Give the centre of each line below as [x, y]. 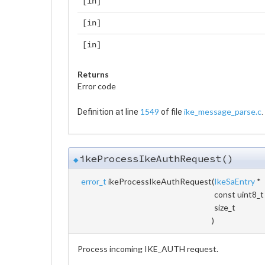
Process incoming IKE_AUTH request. [148, 248]
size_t [226, 207]
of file [172, 112]
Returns [93, 74]
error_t [94, 181]
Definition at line [109, 112]
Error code [97, 86]
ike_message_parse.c [223, 111]
